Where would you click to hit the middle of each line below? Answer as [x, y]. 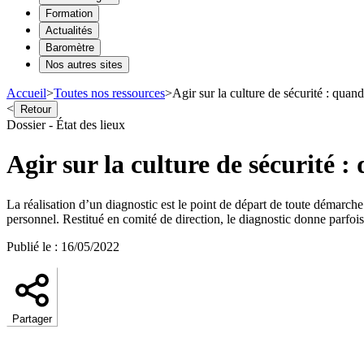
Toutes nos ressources [109, 93]
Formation [69, 13]
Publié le [29, 246]
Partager [32, 318]
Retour [36, 109]
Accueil [26, 93]
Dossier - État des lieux [66, 124]
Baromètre [70, 47]
